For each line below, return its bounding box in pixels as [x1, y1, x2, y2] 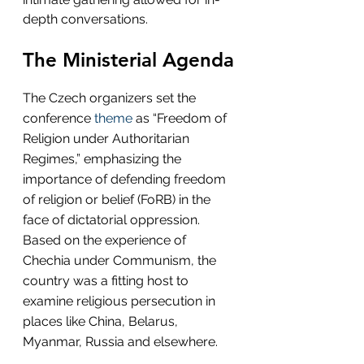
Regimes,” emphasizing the [23, 150, 184, 167]
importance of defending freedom [23, 171, 229, 187]
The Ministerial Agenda [23, 47, 234, 71]
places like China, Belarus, [23, 313, 181, 329]
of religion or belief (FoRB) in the [23, 191, 214, 207]
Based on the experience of [23, 232, 189, 248]
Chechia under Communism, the [23, 252, 219, 268]
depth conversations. [23, 11, 148, 27]
